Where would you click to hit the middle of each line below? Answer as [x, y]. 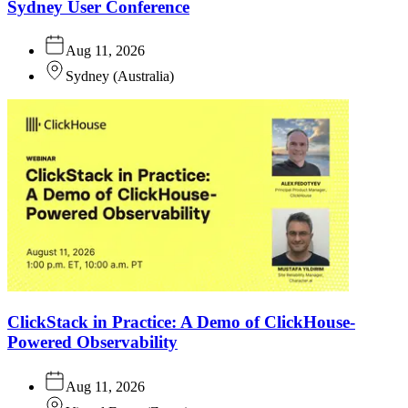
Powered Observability [92, 342]
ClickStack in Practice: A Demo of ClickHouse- [181, 322]
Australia [143, 76]
